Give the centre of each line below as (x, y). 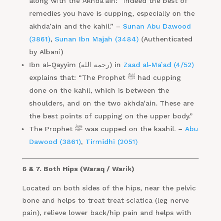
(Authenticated (165, 39)
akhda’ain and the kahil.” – (76, 26)
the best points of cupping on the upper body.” (111, 116)
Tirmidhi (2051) (111, 142)
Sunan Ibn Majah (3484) (96, 39)
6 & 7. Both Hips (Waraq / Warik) (78, 169)
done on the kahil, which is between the (99, 91)
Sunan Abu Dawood (157, 26)
